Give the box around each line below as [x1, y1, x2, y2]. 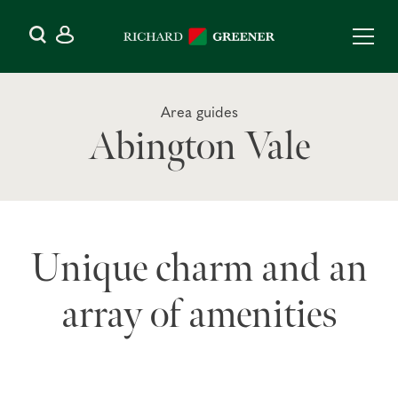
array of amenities [60, 292, 338, 338]
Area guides [160, 107, 238, 121]
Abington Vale [88, 124, 310, 171]
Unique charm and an [30, 246, 368, 292]
